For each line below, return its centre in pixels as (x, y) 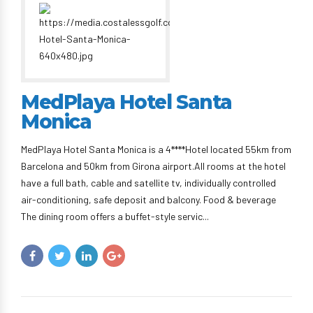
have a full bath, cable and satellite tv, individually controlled (148, 183)
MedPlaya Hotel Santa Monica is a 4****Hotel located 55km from (156, 149)
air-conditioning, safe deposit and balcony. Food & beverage (148, 199)
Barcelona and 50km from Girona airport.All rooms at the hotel (153, 166)
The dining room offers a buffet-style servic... (115, 216)
